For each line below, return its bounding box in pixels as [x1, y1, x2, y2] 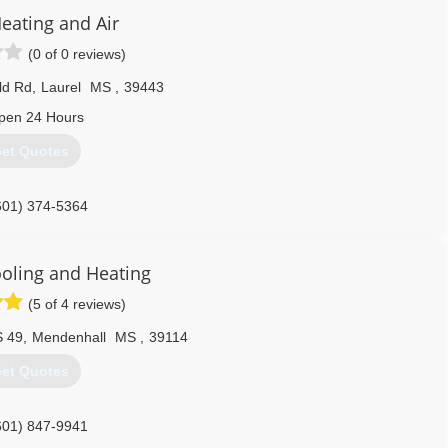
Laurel [41, 79, 81, 95]
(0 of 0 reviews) [28, 46, 126, 62]
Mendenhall [32, 329, 106, 345]
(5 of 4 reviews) [28, 296, 126, 312]
